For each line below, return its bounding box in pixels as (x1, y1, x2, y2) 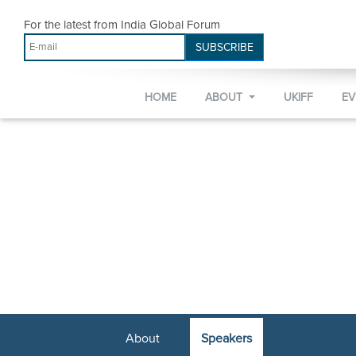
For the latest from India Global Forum (24, 17, 220, 32)
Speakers (201, 331, 253, 346)
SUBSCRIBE (195, 41, 253, 54)
